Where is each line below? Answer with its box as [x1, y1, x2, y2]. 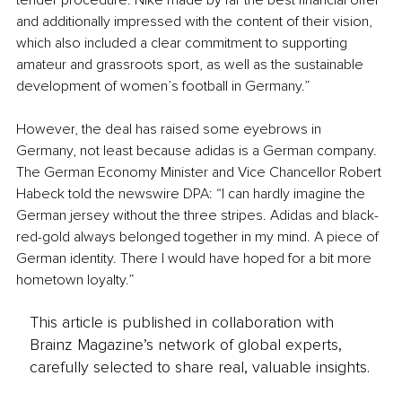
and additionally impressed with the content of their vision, [16, 13, 376, 31]
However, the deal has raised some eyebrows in [16, 120, 325, 139]
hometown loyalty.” [16, 271, 134, 290]
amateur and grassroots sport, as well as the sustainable [16, 56, 367, 74]
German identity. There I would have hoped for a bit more [16, 249, 375, 268]
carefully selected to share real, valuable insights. [29, 356, 370, 377]
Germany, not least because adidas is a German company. [16, 142, 380, 161]
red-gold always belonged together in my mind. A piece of [16, 228, 382, 247]
